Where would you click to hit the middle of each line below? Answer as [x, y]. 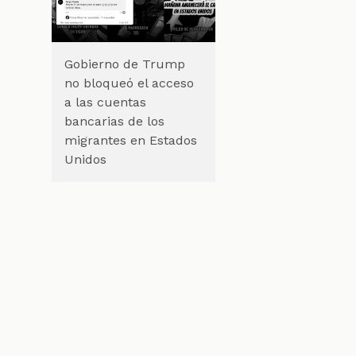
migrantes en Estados [130, 140]
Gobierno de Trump [124, 64]
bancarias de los [114, 121]
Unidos [85, 159]
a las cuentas [105, 102]
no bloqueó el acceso [129, 83]
